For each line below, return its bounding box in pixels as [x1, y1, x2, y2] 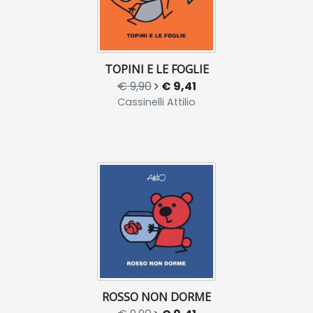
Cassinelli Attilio [117, 94, 196, 109]
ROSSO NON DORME [102, 289, 211, 305]
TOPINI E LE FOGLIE [104, 61, 209, 77]
